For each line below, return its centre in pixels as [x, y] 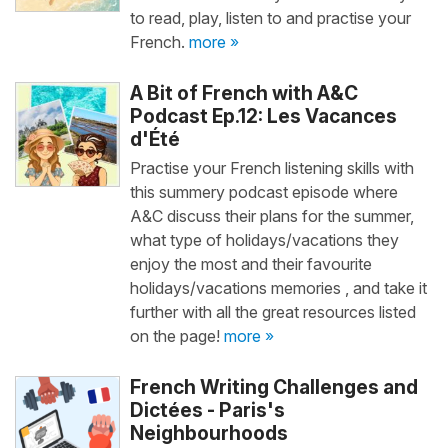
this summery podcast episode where [263, 192]
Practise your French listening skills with [271, 168]
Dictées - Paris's [207, 410]
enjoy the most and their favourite [250, 264]
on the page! [176, 336]
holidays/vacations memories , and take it [278, 288]
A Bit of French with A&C [243, 93]
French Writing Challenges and [273, 387]
